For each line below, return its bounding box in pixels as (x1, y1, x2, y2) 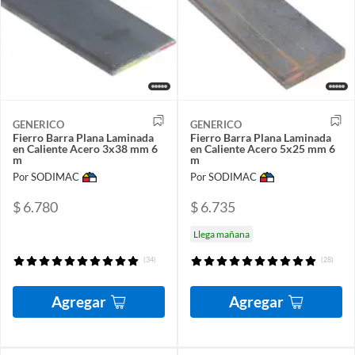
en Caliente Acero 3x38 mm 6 (13, 141, 158, 155)
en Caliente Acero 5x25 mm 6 (190, 141, 335, 155)
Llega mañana (193, 227, 250, 240)
